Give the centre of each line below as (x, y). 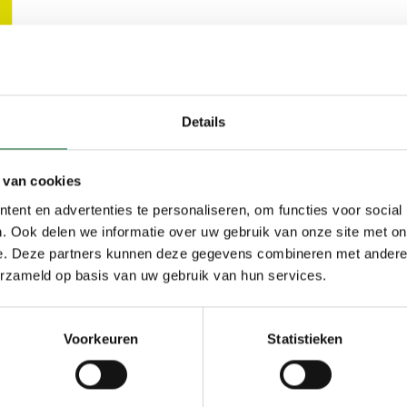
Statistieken (305, 339)
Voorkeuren (101, 339)
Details (203, 122)
